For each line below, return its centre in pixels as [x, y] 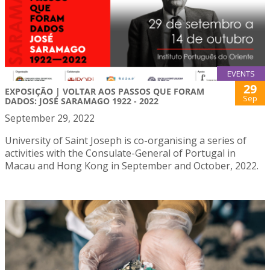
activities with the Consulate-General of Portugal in [120, 153]
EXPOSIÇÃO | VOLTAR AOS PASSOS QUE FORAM [105, 92]
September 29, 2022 [50, 118]
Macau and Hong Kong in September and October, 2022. [132, 166]
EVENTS [241, 74]
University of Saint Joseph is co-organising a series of [126, 141]
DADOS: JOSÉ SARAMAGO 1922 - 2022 [82, 101]
